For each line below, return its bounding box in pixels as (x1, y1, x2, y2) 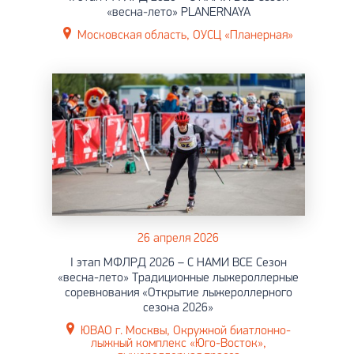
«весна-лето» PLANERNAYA (106, 6, 250, 19)
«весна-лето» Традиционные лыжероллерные (58, 271, 299, 284)
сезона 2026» (143, 301, 213, 314)
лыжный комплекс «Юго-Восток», (90, 337, 266, 350)
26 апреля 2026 (137, 232, 219, 245)
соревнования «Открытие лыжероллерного (64, 286, 292, 299)
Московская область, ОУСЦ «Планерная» (77, 28, 293, 42)
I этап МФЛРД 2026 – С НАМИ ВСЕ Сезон (70, 256, 287, 269)
